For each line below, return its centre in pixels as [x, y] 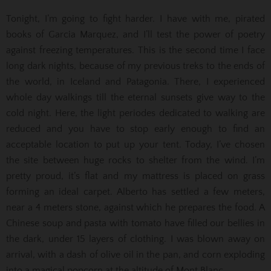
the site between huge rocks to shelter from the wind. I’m [135, 160]
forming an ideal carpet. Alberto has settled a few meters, [135, 191]
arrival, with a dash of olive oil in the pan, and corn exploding [135, 254]
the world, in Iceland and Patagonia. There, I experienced [135, 81]
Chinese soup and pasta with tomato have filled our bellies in [135, 223]
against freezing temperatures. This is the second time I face [135, 50]
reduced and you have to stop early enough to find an [135, 129]
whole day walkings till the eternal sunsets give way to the [135, 97]
